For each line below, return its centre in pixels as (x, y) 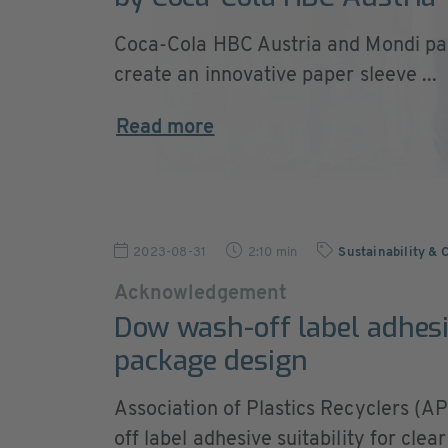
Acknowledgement (200, 294)
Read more (165, 128)
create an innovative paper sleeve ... (276, 76)
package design (211, 360)
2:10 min (272, 252)
